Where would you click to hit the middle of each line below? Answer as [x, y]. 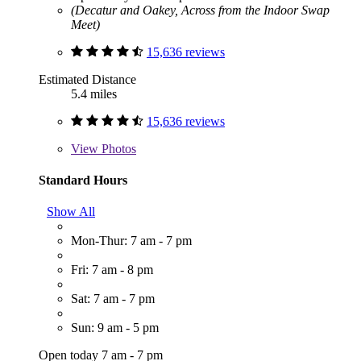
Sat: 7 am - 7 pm [113, 299]
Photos [117, 148]
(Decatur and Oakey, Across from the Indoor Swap [200, 10]
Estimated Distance [87, 79]
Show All [71, 212]
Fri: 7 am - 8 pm [112, 270]
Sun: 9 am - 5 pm [115, 328]
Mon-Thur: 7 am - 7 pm [131, 241]
